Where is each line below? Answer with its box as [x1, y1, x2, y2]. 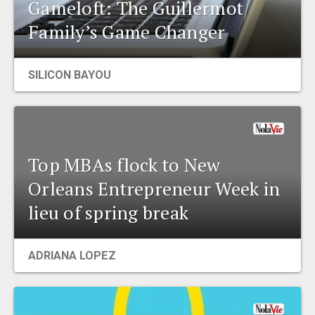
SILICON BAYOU [28, 68, 111, 82]
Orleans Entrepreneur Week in [28, 176, 281, 200]
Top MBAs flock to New [28, 152, 221, 176]
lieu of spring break [28, 200, 189, 224]
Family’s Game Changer [28, 20, 226, 44]
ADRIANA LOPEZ [28, 248, 116, 262]
